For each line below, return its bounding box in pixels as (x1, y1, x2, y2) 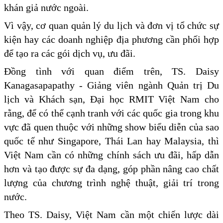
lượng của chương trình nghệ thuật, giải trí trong (4, 177, 219, 189)
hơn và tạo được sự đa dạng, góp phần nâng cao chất (4, 163, 219, 175)
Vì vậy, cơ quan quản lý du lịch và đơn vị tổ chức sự (4, 20, 219, 31)
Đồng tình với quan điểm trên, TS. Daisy (4, 66, 219, 77)
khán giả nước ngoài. (4, 2, 89, 13)
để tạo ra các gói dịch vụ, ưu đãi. (4, 48, 135, 59)
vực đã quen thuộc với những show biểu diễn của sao (4, 121, 219, 133)
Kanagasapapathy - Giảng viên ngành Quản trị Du (4, 80, 219, 91)
